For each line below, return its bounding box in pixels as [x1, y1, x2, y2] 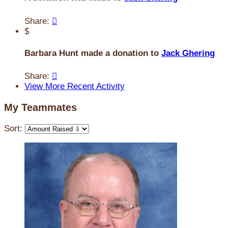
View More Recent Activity [24, 81, 125, 92]
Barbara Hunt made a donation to [24, 48, 161, 58]
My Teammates [4, 101, 77, 113]
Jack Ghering [161, 48, 215, 58]
